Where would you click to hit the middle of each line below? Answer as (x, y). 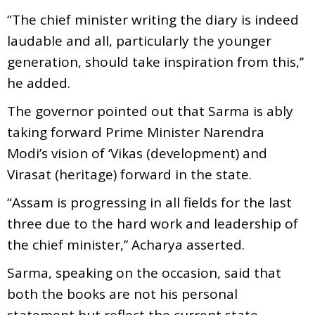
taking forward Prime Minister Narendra (136, 132)
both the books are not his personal (122, 294)
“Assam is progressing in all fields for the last (149, 202)
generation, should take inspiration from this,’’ (155, 62)
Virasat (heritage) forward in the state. (129, 174)
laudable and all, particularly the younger (139, 40)
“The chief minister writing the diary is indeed (153, 19)
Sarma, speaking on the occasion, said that (144, 272)
